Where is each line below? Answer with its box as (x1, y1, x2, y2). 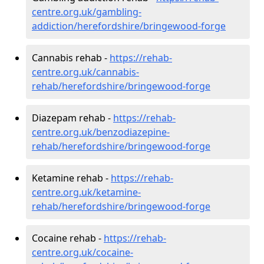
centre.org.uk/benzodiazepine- (32, 125, 170, 138)
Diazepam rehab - (32, 111, 113, 124)
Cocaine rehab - (32, 231, 104, 245)
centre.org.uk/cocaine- (32, 245, 133, 259)
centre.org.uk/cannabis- (32, 65, 139, 78)
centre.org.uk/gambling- (32, 5, 141, 18)
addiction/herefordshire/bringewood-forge (32, 19, 226, 32)
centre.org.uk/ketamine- (32, 185, 141, 199)
